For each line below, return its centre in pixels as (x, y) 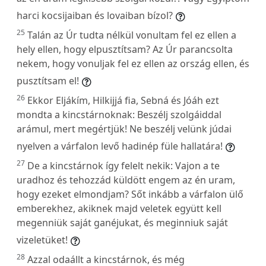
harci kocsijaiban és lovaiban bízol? (95, 15)
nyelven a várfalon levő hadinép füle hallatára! (120, 146)
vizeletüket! (42, 240)
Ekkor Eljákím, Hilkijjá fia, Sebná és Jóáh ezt (123, 100)
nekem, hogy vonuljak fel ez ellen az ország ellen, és (133, 63)
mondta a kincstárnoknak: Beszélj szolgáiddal (119, 114)
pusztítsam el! (48, 80)
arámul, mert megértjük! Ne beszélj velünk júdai (124, 129)
